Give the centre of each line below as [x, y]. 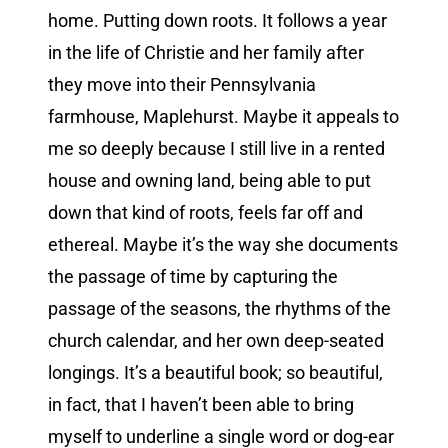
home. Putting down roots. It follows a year [217, 21]
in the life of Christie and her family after [206, 53]
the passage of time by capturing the [193, 277]
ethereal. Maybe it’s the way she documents [223, 245]
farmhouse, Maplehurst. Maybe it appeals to [223, 117]
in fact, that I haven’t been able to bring [201, 405]
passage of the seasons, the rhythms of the [219, 309]
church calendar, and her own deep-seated [216, 341]
